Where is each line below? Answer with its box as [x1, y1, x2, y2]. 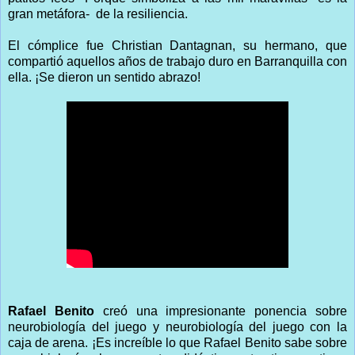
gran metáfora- [8, 6, 93, 21]
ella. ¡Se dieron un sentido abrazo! [8, 70, 200, 84]
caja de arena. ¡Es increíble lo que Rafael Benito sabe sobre [8, 335, 347, 349]
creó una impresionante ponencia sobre [94, 303, 348, 318]
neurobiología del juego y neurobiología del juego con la [8, 319, 347, 334]
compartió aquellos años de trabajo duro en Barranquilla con [8, 54, 347, 68]
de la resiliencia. [96, 6, 188, 21]
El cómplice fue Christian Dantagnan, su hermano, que [8, 38, 347, 52]
